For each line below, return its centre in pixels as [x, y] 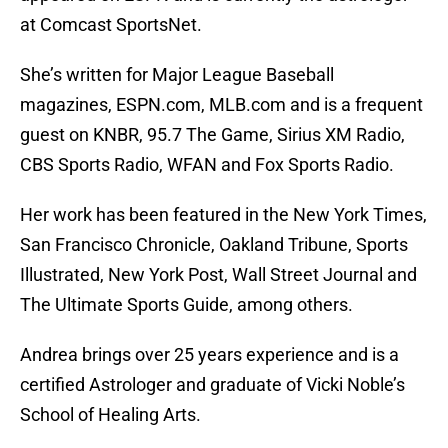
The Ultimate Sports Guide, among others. [186, 305]
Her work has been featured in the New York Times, [223, 215]
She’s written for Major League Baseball [177, 75]
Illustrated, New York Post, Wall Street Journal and [218, 275]
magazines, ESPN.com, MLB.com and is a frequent [221, 105]
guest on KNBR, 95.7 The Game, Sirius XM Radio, [212, 135]
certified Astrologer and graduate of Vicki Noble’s [212, 385]
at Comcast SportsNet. [111, 25]
